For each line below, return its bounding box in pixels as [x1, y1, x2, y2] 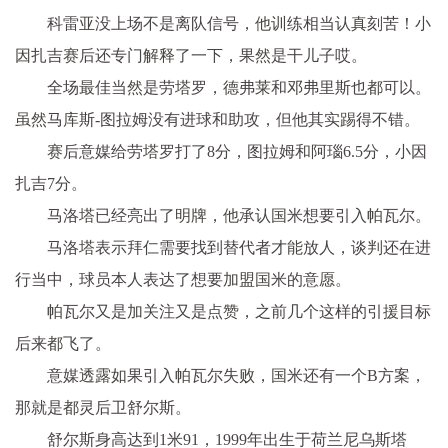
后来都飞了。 [15, 334, 111, 352]
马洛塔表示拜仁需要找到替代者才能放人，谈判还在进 [47, 238, 431, 256]
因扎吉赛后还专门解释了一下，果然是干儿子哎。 [15, 46, 367, 64]
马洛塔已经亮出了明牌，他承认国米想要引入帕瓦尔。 [47, 206, 431, 224]
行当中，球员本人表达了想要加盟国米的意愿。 [15, 270, 351, 288]
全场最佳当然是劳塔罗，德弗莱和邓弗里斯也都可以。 [47, 78, 431, 96]
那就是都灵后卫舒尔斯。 [15, 398, 191, 416]
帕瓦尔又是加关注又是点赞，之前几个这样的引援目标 [47, 302, 431, 320]
